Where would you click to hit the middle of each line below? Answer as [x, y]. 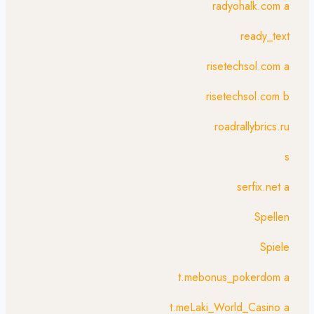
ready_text [265, 36]
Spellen [272, 217]
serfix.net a [263, 187]
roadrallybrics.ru [252, 127]
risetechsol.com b [248, 96]
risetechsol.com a [248, 66]
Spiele [275, 247]
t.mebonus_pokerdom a [234, 277]
